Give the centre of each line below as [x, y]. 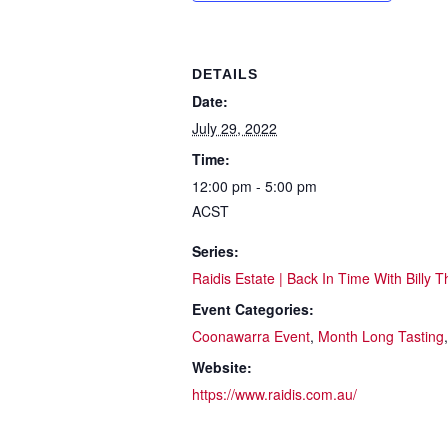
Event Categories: [253, 309]
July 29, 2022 [234, 128]
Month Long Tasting [381, 336]
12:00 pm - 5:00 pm [254, 186]
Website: [222, 367]
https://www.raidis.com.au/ [274, 394]
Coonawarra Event [251, 336]
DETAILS [225, 74]
